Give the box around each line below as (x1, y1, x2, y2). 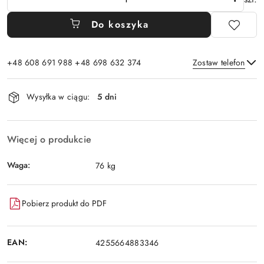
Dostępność (6, 75, 77, 96)
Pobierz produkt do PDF (22, 197, 107, 210)
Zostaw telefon (192, 56, 245, 68)
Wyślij (116, 108, 148, 122)
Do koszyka (91, 17, 149, 31)
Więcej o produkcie (7, 132, 91, 146)
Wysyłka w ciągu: (27, 91, 90, 103)
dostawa (6, 108, 56, 129)
